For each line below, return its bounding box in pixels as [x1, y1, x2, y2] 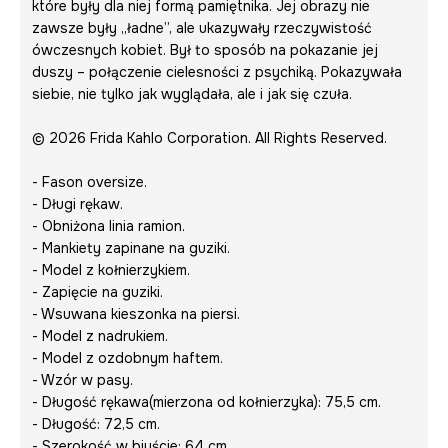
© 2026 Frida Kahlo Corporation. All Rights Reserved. [32, 129, 387, 147]
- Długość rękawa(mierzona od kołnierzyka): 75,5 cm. [32, 393, 381, 411]
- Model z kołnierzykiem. [32, 261, 190, 279]
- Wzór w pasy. [32, 371, 133, 389]
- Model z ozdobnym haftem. [32, 349, 223, 367]
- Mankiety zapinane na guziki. [32, 239, 230, 257]
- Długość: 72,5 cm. [32, 415, 160, 433]
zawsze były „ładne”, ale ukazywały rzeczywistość [32, 19, 372, 37]
